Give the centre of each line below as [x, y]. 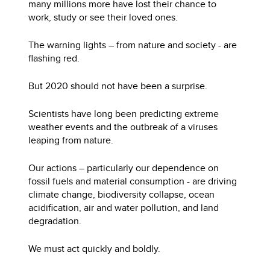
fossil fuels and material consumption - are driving [133, 181]
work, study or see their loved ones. [103, 17]
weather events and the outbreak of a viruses [123, 127]
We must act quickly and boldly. [95, 248]
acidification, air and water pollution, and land [124, 207]
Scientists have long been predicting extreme [124, 113]
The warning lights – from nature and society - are [133, 45]
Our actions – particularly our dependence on [124, 168]
